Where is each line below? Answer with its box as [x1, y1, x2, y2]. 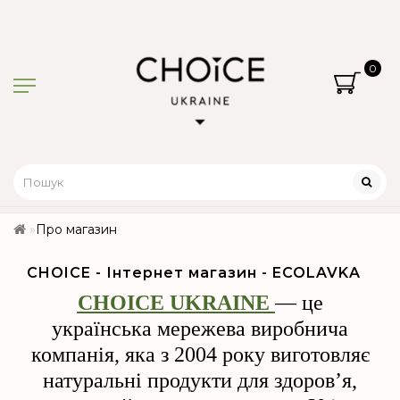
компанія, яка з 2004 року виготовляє [30, 343, 370, 367]
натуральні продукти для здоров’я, [43, 369, 357, 393]
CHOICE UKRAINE [77, 291, 270, 315]
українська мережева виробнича [52, 317, 348, 341]
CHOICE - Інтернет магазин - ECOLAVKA [27, 264, 361, 282]
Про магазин [36, 221, 117, 238]
